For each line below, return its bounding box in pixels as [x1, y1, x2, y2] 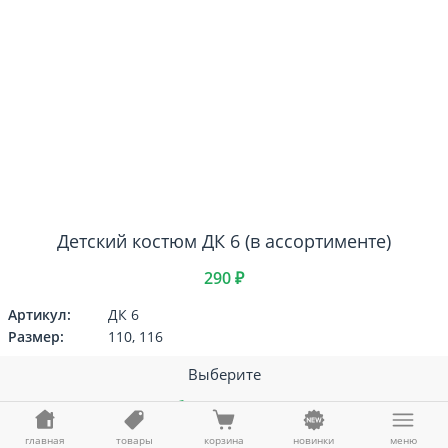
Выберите [187, 364, 261, 384]
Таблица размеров [159, 396, 289, 415]
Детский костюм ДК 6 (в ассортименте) [57, 229, 391, 253]
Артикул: [8, 305, 71, 324]
